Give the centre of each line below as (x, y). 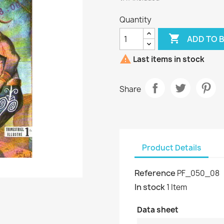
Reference (155, 173)
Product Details (171, 147)
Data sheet (158, 210)
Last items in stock (168, 59)
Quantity (135, 20)
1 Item (177, 187)
